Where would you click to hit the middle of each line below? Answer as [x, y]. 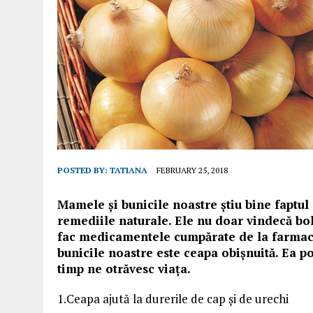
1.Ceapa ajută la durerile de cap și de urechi [173, 299]
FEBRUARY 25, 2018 [192, 170]
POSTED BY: [83, 170]
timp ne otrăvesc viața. [124, 269]
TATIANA [129, 170]
